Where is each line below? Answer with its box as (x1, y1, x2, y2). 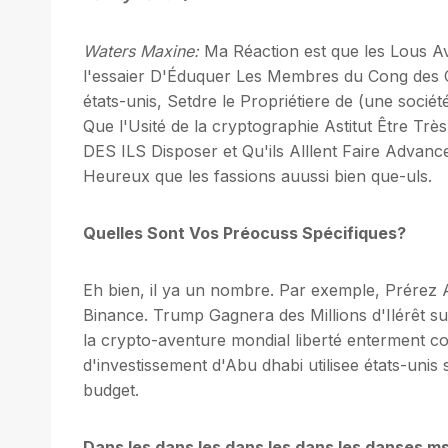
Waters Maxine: (83, 40, 199, 61)
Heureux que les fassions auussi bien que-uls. (83, 165, 432, 186)
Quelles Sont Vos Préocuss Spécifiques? (83, 222, 406, 243)
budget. (83, 379, 139, 400)
